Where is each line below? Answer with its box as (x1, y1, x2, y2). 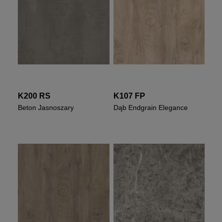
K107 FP (113, 92, 145, 101)
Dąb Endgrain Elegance (113, 104, 188, 112)
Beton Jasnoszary (18, 104, 74, 112)
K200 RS (18, 92, 51, 101)
